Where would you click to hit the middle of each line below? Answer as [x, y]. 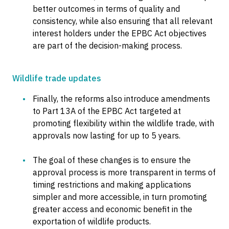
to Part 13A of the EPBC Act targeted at [107, 111]
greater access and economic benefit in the [112, 209]
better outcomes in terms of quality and [106, 9]
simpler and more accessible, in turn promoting [120, 197]
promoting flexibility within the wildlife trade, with [123, 123]
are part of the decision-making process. [107, 45]
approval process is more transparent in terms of [124, 172]
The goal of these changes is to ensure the [112, 160]
